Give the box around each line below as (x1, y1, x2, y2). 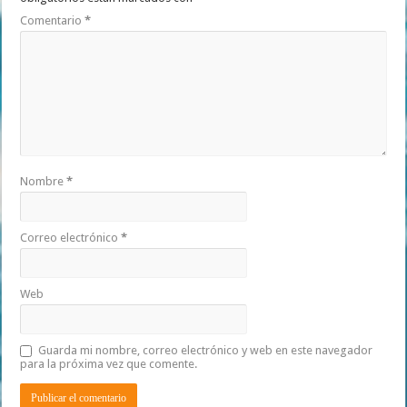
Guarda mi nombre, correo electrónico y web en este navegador (38, 342, 373, 357)
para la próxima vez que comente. (20, 356, 198, 371)
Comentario (20, 13, 85, 27)
